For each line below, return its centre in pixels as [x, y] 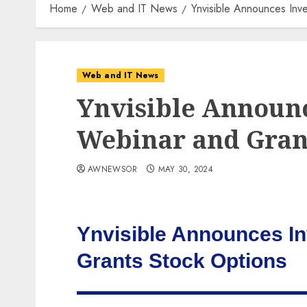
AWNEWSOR [112, 169]
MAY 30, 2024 [185, 169]
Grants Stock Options [182, 260]
